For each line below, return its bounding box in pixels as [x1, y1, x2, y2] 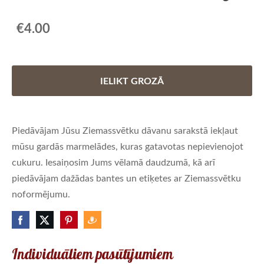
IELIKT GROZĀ [100, 73, 164, 87]
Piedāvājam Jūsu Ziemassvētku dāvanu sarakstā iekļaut [12, 124, 238, 137]
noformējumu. [12, 187, 70, 201]
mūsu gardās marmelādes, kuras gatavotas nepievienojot [12, 140, 243, 153]
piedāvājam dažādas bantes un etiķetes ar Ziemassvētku [12, 171, 241, 185]
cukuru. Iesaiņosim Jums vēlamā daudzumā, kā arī [12, 156, 215, 169]
